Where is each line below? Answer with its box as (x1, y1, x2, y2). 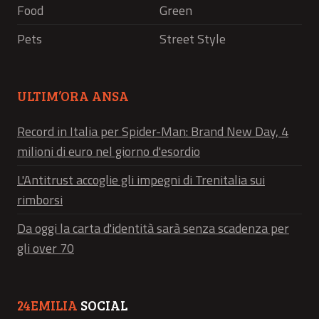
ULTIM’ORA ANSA (17, 87, 129, 105)
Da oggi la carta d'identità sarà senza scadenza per (17, 219, 289, 239)
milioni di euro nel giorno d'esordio (17, 142, 200, 162)
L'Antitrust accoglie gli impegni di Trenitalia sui (17, 170, 265, 190)
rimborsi (17, 190, 63, 210)
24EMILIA (17, 296, 78, 315)
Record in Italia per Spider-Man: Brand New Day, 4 (17, 122, 288, 142)
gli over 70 (17, 239, 74, 258)
